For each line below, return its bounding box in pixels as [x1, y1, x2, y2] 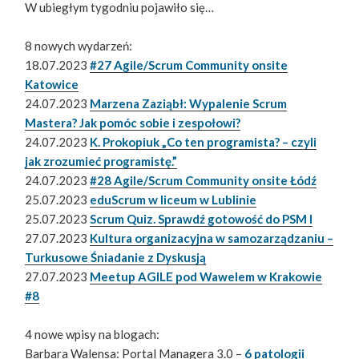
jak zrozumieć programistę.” [25, 154, 178, 169]
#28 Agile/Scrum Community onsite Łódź [90, 173, 317, 188]
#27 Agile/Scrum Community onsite [90, 58, 288, 73]
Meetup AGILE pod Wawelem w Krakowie [90, 269, 323, 284]
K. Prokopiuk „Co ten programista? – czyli [90, 135, 317, 150]
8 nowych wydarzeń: [25, 38, 133, 54]
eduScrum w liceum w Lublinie [90, 192, 257, 208]
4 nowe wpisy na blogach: [25, 327, 160, 342]
